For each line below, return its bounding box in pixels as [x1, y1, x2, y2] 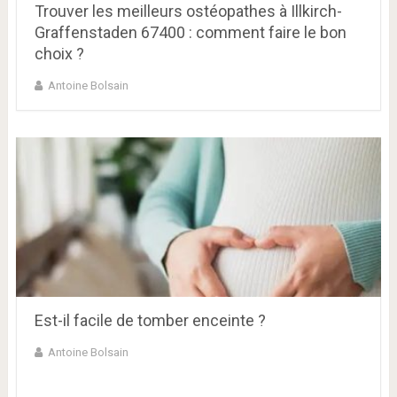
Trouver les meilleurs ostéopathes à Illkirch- [34, 2, 342, 21]
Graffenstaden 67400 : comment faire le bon [34, 23, 346, 43]
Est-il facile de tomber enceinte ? [34, 311, 266, 331]
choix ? [34, 44, 84, 64]
